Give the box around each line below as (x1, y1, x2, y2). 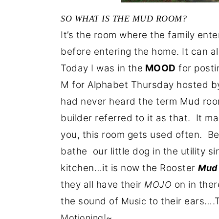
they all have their (61, 179, 144, 190)
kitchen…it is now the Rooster (61, 162, 198, 174)
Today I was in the (61, 63, 143, 74)
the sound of (61, 196, 121, 207)
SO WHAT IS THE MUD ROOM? (61, 14, 187, 23)
